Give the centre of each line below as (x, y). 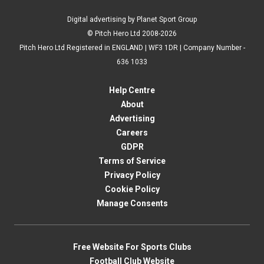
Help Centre (132, 90)
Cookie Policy (132, 189)
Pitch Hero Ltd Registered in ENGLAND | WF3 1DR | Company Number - (132, 48)
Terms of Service (132, 161)
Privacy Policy (132, 175)
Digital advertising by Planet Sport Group (132, 19)
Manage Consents (132, 203)
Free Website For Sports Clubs (132, 247)
